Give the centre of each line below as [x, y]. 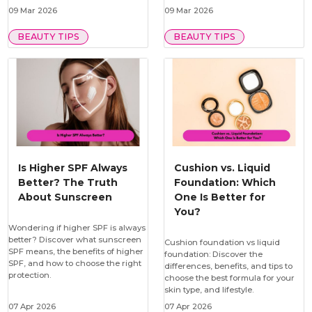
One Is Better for [219, 197]
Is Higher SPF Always [72, 167]
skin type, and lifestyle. [209, 289]
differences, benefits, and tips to [228, 266]
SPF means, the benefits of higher [76, 251]
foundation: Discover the [213, 254]
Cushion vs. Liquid [222, 167]
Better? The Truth [68, 182]
